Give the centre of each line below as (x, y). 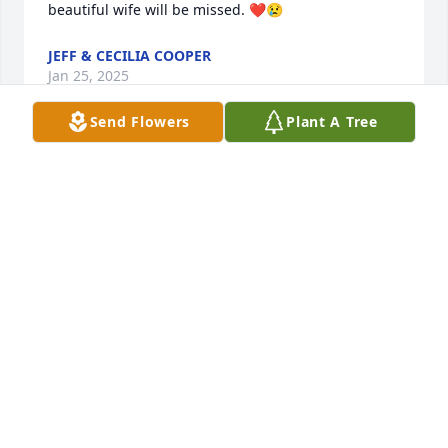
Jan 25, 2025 (88, 76)
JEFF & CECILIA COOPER (129, 56)
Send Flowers (140, 121)
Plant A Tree (332, 121)
